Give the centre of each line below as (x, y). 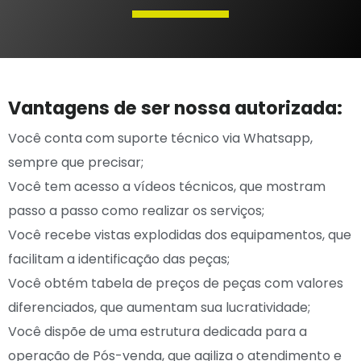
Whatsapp (277, 138)
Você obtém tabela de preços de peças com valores (176, 283)
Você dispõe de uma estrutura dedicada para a (158, 331)
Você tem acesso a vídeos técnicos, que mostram (167, 186)
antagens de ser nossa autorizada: (182, 108)
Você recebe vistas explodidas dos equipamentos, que (180, 234)
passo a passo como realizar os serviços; (136, 210)
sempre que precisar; (76, 162)
